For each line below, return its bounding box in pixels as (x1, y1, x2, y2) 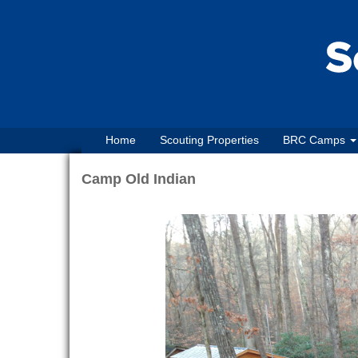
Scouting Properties (160, 133, 259, 146)
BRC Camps (283, 133, 348, 146)
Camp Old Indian (82, 171, 196, 187)
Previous (131, 216, 193, 234)
